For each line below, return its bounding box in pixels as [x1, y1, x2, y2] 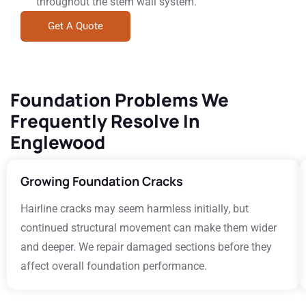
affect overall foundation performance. [20, 260, 207, 273]
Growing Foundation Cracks [20, 173, 183, 189]
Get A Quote [48, 20, 103, 32]
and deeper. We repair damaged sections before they [20, 240, 272, 253]
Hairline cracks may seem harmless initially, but [20, 202, 249, 215]
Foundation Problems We [10, 87, 229, 112]
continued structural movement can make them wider [20, 221, 277, 234]
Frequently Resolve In [10, 109, 200, 133]
